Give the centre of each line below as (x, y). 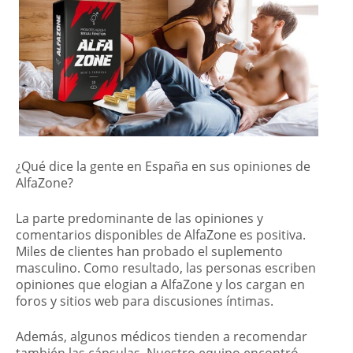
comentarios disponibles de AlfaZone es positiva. (161, 235)
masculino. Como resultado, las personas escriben (166, 268)
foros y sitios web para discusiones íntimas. (145, 301)
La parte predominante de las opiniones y (139, 219)
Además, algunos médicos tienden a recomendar (162, 337)
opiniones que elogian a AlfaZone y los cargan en (160, 285)
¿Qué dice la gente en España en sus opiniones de (163, 167)
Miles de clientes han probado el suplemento (149, 252)
